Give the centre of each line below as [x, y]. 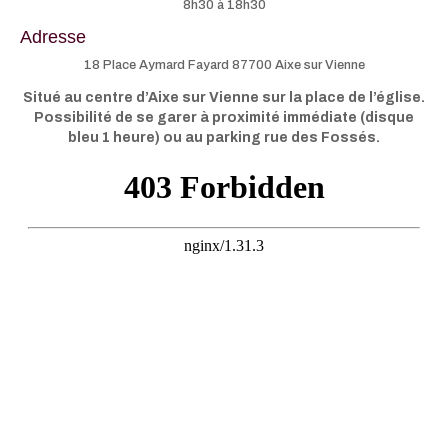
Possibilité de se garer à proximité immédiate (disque [224, 117]
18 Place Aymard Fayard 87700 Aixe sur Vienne [224, 64]
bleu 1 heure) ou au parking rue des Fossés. [224, 137]
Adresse [53, 36]
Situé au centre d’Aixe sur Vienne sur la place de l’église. [224, 97]
